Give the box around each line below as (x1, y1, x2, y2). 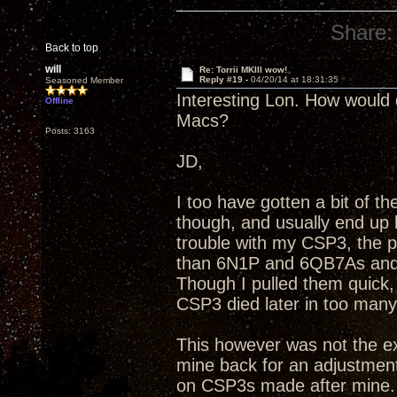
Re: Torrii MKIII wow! (198, 65, 287, 74)
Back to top (45, 42, 98, 54)
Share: (331, 20, 393, 44)
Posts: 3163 (45, 126, 95, 136)
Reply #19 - (198, 74, 251, 84)
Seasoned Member (45, 75, 123, 85)
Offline (45, 96, 74, 105)
